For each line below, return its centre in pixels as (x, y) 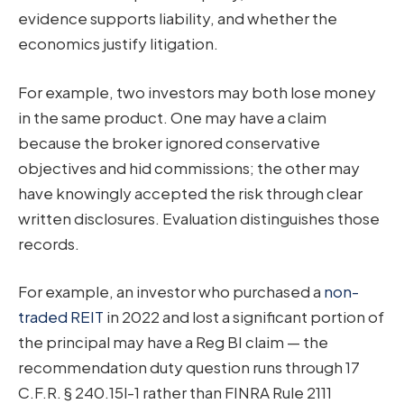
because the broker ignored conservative (169, 142)
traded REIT (61, 317)
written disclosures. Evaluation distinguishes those (199, 218)
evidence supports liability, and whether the (178, 18)
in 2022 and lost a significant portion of (244, 317)
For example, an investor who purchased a (171, 292)
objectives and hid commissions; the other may (189, 167)
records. (49, 243)
